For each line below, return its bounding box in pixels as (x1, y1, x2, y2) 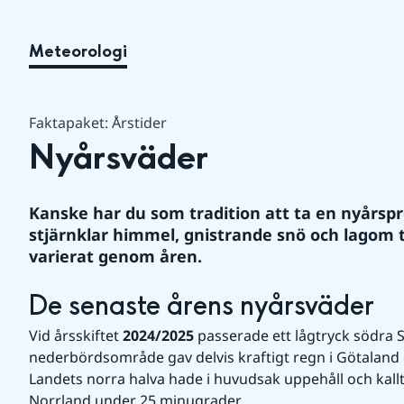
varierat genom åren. (29, 245, 202, 267)
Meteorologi (29, 41, 127, 63)
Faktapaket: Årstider (29, 113, 167, 133)
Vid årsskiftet (29, 326, 123, 345)
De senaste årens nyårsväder (29, 289, 374, 325)
